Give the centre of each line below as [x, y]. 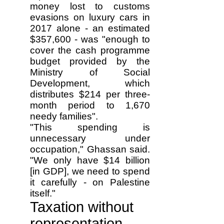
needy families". [64, 116]
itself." [43, 193]
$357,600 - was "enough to [90, 39]
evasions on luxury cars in [90, 17]
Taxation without [82, 207]
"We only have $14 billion [90, 160]
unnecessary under [90, 138]
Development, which [90, 83]
